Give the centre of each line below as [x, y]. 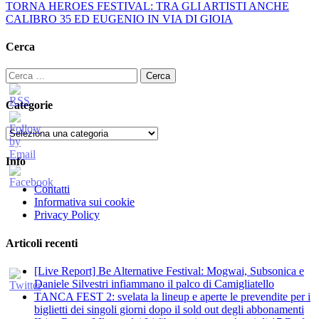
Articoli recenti [42, 243]
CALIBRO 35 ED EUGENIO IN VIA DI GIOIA [119, 19]
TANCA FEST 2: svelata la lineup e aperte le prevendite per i [172, 296]
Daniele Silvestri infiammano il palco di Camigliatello [154, 283]
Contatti [52, 189]
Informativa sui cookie [84, 202]
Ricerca [22, 74]
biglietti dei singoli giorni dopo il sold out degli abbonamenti [169, 309]
